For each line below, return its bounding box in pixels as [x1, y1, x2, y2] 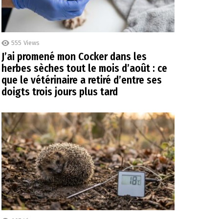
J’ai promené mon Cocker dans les [1, 50, 147, 64]
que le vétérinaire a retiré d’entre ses [1, 74, 162, 87]
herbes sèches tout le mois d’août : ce [1, 62, 167, 75]
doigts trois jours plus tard [1, 86, 118, 99]
